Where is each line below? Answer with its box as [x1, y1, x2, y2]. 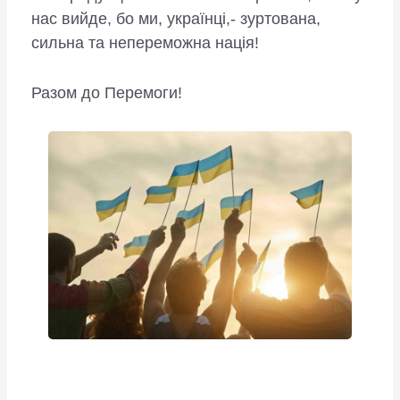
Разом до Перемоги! [30, 83, 182, 102]
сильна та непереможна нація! [30, 34, 259, 53]
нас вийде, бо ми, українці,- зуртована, [30, 10, 321, 29]
